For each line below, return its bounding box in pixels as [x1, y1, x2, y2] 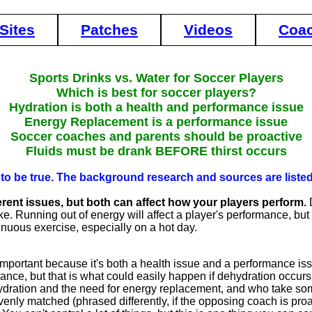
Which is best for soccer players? [56, 86, 256, 100]
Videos [184, 22, 233, 38]
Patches [81, 22, 138, 38]
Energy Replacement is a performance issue [24, 115, 288, 129]
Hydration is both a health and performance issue [8, 100, 304, 114]
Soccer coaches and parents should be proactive [10, 130, 302, 143]
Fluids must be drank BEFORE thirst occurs [25, 144, 287, 158]
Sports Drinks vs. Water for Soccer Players [29, 71, 283, 85]
